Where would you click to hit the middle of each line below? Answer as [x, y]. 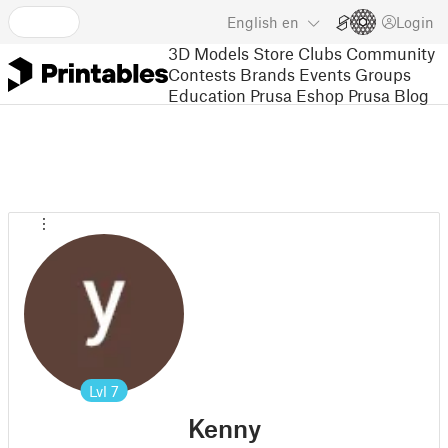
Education [207, 94]
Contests [202, 73]
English [252, 22]
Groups [383, 73]
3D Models [208, 52]
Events [325, 73]
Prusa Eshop [297, 94]
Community [390, 52]
